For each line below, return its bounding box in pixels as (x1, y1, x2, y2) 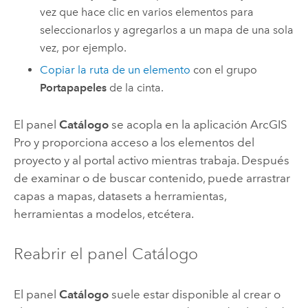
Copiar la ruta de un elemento (40, 63, 191, 77)
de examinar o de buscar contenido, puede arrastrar (13, 170, 290, 185)
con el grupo (190, 63, 258, 77)
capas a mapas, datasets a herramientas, (13, 188, 226, 203)
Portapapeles (40, 81, 107, 95)
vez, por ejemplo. (40, 41, 127, 54)
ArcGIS (250, 117, 287, 131)
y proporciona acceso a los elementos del (30, 135, 254, 149)
